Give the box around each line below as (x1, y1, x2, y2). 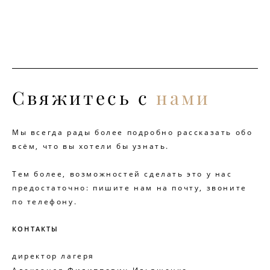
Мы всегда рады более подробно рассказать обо (12, 127, 253, 137)
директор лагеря (12, 250, 95, 261)
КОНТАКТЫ (12, 224, 59, 233)
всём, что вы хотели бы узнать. (12, 140, 169, 151)
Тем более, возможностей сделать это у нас (12, 168, 233, 179)
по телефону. (12, 196, 78, 207)
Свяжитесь (12, 86, 131, 110)
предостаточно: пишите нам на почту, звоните (12, 182, 247, 193)
